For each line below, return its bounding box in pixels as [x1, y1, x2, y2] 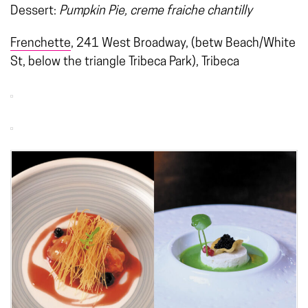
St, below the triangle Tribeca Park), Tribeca [10, 55, 239, 69]
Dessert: [10, 4, 59, 18]
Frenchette [10, 36, 71, 50]
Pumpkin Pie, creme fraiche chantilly [59, 4, 252, 18]
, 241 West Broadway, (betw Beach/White [71, 36, 296, 50]
